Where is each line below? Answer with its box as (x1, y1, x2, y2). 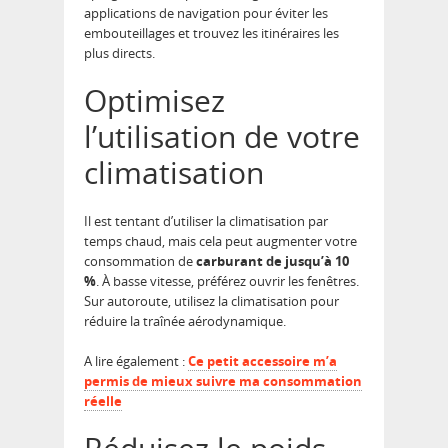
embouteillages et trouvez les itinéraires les (84, 24, 339, 42)
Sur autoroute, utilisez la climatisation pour (84, 292, 339, 310)
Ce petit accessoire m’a (188, 352, 337, 370)
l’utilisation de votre (84, 116, 360, 157)
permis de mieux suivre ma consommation (84, 372, 362, 390)
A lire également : (84, 352, 188, 370)
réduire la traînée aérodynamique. (84, 312, 286, 330)
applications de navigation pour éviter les (84, 4, 328, 22)
